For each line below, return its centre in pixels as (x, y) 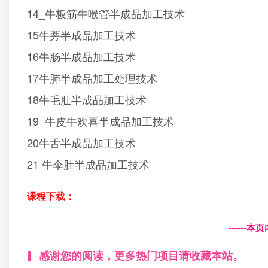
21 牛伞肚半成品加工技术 (88, 164)
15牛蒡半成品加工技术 (81, 35)
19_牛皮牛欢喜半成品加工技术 (100, 121)
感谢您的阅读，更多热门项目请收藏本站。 (141, 256)
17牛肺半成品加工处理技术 (92, 78)
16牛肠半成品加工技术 (81, 57)
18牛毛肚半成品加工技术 (87, 100)
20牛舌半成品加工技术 (81, 143)
